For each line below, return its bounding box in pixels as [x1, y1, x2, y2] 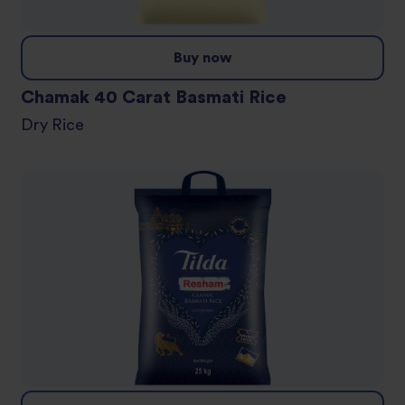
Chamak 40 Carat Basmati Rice [21, 89, 287, 108]
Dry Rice [33, 118, 85, 134]
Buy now [173, 51, 231, 66]
